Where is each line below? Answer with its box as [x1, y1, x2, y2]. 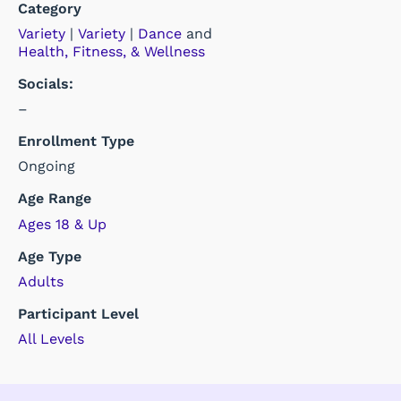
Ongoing [18, 158, 75, 175]
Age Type [18, 248, 81, 266]
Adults [18, 273, 64, 291]
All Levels [18, 330, 84, 348]
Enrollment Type [18, 132, 134, 149]
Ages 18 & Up [18, 216, 107, 234]
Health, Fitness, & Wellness [18, 43, 205, 60]
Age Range [18, 190, 91, 207]
